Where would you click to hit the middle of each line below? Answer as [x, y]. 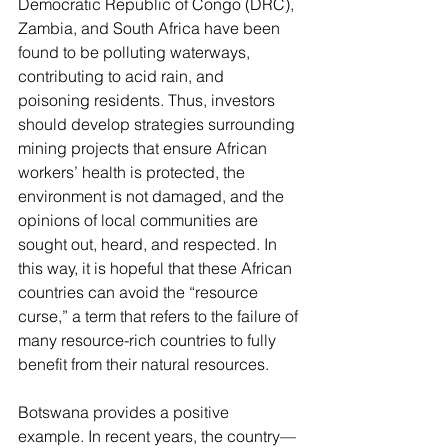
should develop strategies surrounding [158, 124]
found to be [60, 52]
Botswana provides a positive [125, 412]
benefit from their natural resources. [145, 364]
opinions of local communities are [140, 220]
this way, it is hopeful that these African [157, 268]
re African [234, 148]
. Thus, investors [219, 100]
